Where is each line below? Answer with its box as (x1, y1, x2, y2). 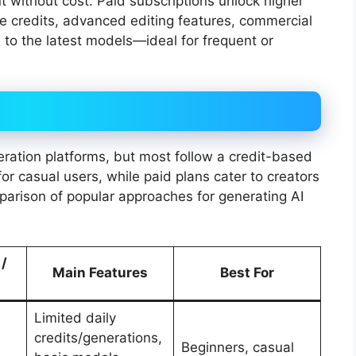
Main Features (52, 265, 148, 281)
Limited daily (33, 310, 116, 327)
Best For (220, 265, 274, 281)
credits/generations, (33, 330, 162, 346)
